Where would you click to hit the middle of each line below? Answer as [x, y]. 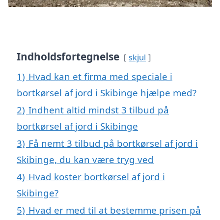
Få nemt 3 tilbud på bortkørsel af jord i [113, 143]
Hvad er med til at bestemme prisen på [115, 210]
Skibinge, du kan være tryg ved [85, 159]
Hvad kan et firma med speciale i [100, 76]
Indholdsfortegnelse [68, 56]
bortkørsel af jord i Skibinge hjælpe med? [107, 92]
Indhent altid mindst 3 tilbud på [99, 110]
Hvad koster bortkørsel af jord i [97, 176]
